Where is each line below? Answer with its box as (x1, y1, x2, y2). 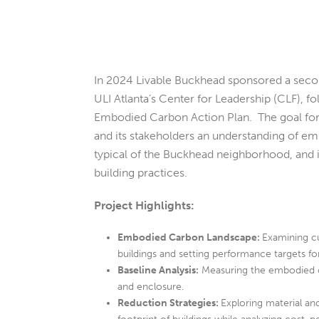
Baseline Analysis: (117, 264, 199, 276)
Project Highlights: (94, 199, 194, 212)
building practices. (94, 166, 187, 179)
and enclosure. (117, 281, 184, 293)
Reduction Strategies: (117, 297, 219, 309)
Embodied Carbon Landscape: (117, 231, 260, 244)
